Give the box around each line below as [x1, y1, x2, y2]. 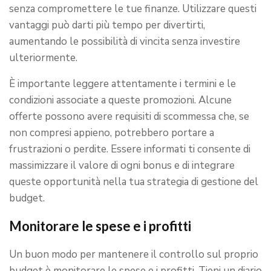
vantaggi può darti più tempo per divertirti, [9, 18, 205, 32]
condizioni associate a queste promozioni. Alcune [9, 93, 232, 107]
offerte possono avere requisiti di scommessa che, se [9, 109, 249, 123]
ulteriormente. [9, 51, 77, 65]
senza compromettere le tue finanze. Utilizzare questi [9, 2, 256, 16]
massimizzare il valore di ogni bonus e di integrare [9, 158, 235, 172]
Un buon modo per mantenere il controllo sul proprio [9, 247, 258, 261]
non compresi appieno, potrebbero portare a [9, 126, 214, 140]
